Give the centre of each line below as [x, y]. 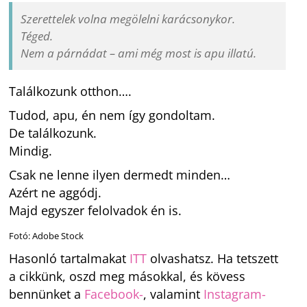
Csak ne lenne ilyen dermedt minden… [120, 175]
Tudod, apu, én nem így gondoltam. [112, 115]
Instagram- [235, 294]
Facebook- [114, 294]
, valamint [174, 294]
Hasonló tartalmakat [70, 258]
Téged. [37, 36]
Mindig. [31, 151]
